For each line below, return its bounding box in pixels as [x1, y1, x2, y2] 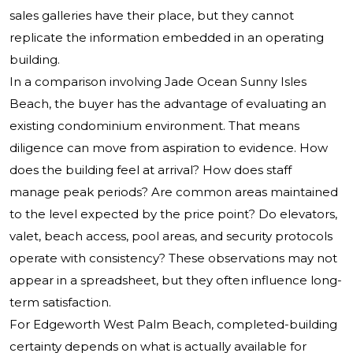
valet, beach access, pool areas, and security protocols [9, 229, 333, 244]
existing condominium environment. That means [9, 118, 299, 134]
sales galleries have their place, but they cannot [9, 8, 294, 24]
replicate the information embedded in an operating [9, 30, 324, 46]
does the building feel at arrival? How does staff [9, 162, 292, 178]
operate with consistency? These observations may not [9, 251, 337, 266]
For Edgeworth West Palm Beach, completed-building [9, 317, 337, 333]
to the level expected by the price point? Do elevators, [9, 206, 337, 222]
